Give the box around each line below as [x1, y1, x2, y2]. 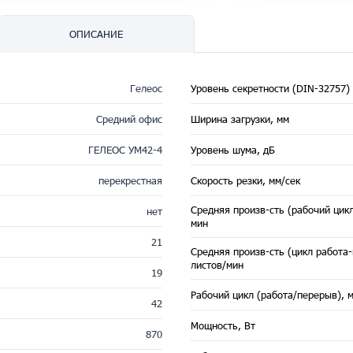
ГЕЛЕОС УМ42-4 [87, 143, 162, 156]
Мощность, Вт [191, 318, 255, 332]
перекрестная [98, 173, 162, 187]
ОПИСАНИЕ [69, 28, 123, 40]
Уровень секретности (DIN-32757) [191, 81, 350, 95]
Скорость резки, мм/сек [191, 173, 300, 187]
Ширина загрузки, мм [191, 112, 289, 125]
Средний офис [95, 112, 162, 125]
